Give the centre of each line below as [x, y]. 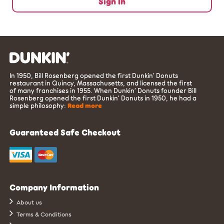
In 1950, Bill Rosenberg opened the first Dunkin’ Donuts [94, 75]
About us [29, 202]
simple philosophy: [39, 105]
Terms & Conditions [43, 214]
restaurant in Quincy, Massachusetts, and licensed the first [101, 83]
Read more [85, 106]
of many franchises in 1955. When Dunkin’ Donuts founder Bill [103, 90]
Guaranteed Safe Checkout [65, 132]
